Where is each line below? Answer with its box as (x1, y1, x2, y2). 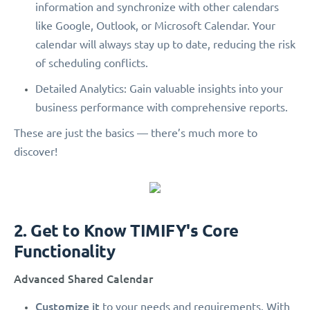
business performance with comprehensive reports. (35, 101, 288, 114)
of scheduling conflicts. (35, 57, 148, 70)
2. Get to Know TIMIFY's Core (14, 221, 239, 241)
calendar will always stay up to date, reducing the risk (35, 38, 295, 51)
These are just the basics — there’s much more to (14, 127, 257, 140)
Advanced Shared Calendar (14, 272, 153, 286)
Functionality (14, 241, 116, 262)
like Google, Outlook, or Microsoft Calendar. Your (35, 19, 275, 33)
